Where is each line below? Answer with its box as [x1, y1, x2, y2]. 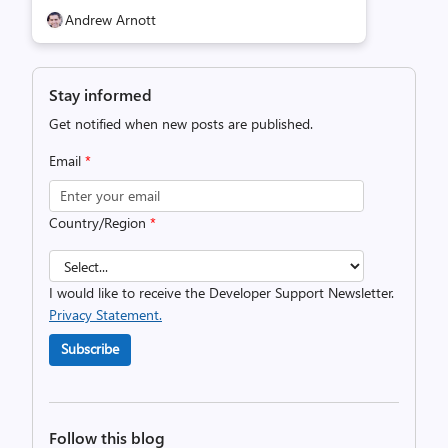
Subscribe [61, 339, 119, 358]
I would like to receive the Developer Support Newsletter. [49, 283, 394, 302]
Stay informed [49, 84, 152, 105]
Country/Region [49, 213, 150, 232]
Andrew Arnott [65, 10, 156, 29]
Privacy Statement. [49, 305, 162, 324]
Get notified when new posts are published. [49, 114, 313, 133]
